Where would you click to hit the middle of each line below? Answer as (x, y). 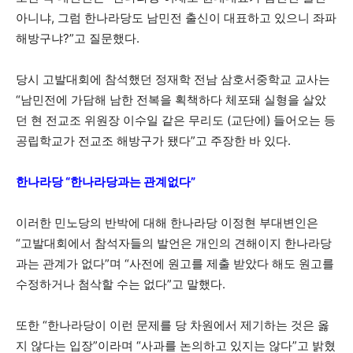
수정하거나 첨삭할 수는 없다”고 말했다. (121, 284)
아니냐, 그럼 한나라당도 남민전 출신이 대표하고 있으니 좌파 (176, 18)
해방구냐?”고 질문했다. (78, 38)
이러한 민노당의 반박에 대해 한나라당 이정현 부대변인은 (167, 223)
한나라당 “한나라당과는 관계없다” (106, 182)
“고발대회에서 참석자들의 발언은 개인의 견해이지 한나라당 (174, 243)
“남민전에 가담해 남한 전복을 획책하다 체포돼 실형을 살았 (171, 100)
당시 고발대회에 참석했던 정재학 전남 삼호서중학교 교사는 (173, 79)
